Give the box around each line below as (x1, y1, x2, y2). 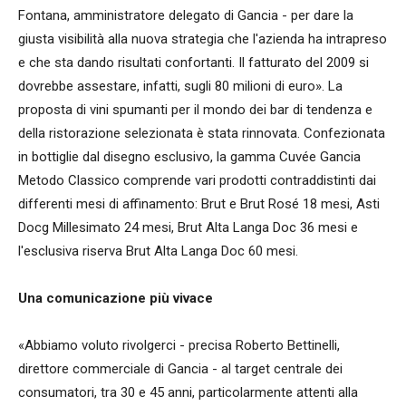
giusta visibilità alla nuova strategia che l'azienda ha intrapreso (18, 31, 387, 47)
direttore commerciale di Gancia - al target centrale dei (18, 361, 343, 377)
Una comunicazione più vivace (18, 290, 213, 306)
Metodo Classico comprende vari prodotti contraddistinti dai (18, 172, 376, 188)
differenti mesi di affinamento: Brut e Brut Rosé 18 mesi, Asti (18, 196, 380, 212)
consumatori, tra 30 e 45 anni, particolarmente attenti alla (18, 384, 358, 401)
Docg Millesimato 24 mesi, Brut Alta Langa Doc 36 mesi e (18, 219, 358, 236)
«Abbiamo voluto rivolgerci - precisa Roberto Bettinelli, (18, 337, 340, 353)
